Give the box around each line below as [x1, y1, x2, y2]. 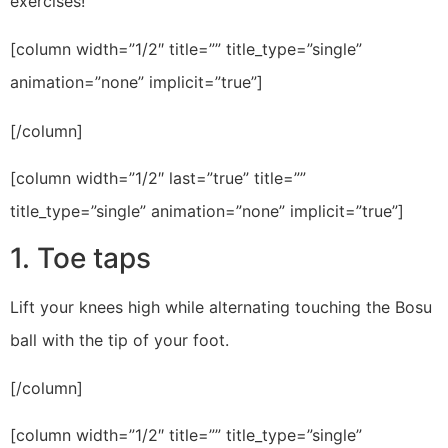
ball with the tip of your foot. [10, 330, 229, 351]
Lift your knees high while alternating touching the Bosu [10, 297, 432, 318]
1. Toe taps [10, 241, 151, 276]
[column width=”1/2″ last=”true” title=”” [10, 168, 306, 189]
